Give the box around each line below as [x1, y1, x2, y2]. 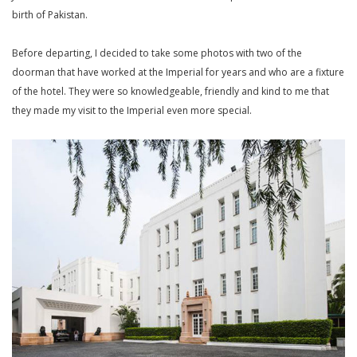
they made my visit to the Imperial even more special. [12, 104, 252, 118]
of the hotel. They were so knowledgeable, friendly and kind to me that [12, 84, 329, 99]
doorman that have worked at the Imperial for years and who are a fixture [12, 65, 344, 80]
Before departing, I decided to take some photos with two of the [12, 46, 302, 61]
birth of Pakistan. [12, 8, 88, 22]
